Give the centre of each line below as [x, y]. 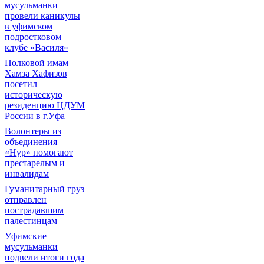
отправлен [26, 199]
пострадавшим [34, 210]
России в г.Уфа [35, 116]
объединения [31, 142]
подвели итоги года [44, 257]
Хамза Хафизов [36, 73]
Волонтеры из [33, 131]
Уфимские [26, 236]
